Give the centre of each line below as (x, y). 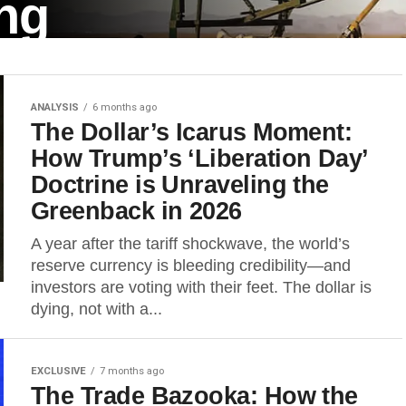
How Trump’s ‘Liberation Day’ (199, 158)
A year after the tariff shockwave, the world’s (190, 244)
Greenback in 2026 (136, 211)
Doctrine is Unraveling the (180, 184)
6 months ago (125, 107)
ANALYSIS (55, 107)
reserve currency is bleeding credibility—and (191, 266)
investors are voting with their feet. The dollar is (201, 287)
